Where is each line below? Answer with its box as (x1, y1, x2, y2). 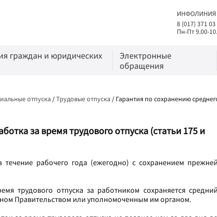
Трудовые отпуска (56, 94, 110, 103)
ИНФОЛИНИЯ (177, 9, 216, 18)
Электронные (120, 50, 172, 61)
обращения (120, 60, 164, 71)
